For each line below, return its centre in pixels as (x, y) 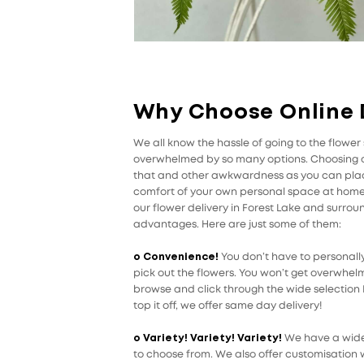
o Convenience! (177, 258)
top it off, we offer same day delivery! (227, 306)
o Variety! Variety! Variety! (208, 339)
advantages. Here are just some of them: (237, 225)
